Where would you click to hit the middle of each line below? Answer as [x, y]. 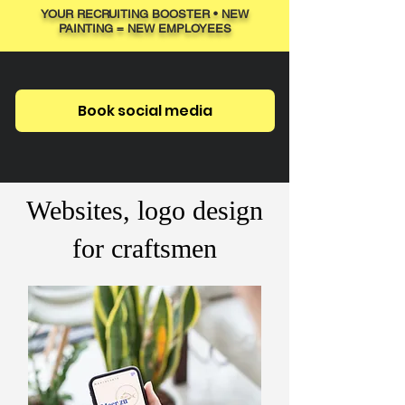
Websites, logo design [145, 210]
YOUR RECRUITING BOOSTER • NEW [145, 14]
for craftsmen [145, 248]
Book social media [145, 111]
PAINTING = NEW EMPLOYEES [145, 28]
